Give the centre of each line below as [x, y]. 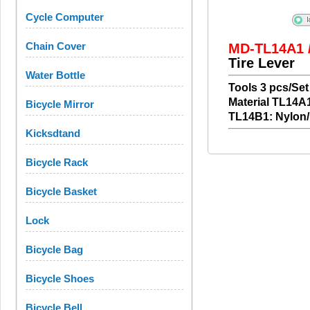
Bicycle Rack [57, 162]
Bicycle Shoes [60, 279]
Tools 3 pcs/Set [268, 88]
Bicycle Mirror [60, 104]
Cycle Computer [65, 17]
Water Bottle [55, 75]
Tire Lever [262, 63]
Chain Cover [56, 46]
